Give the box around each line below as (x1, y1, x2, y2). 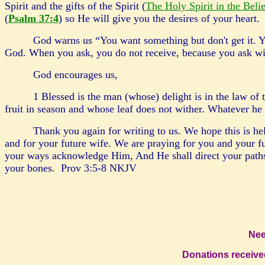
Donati (182, 250, 212, 260)
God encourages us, (33, 69, 124, 80)
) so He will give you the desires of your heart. (59, 12, 263, 24)
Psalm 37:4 (8, 12, 59, 24)
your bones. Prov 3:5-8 (5, 162, 106, 174)
